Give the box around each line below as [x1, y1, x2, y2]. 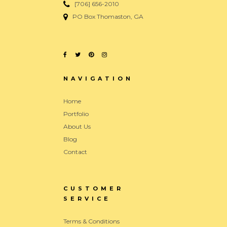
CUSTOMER [63, 185, 124, 193]
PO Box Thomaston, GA [68, 13, 143, 21]
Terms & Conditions [63, 217, 120, 225]
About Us [63, 123, 91, 131]
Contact [63, 148, 87, 156]
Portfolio [63, 110, 89, 118]
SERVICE [63, 195, 111, 203]
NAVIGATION [63, 75, 133, 83]
